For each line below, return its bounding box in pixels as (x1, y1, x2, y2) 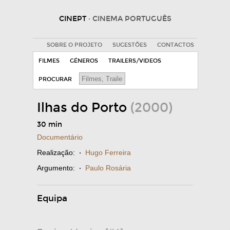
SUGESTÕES (112, 42, 147, 48)
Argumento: (37, 164, 75, 172)
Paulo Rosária (85, 164, 131, 172)
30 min (37, 120, 62, 129)
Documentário (37, 133, 83, 141)
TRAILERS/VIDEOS (108, 57, 161, 64)
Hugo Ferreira (85, 148, 131, 157)
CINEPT (59, 14, 88, 23)
